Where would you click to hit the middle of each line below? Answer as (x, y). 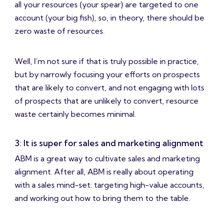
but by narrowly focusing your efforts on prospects (107, 75)
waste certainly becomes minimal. (75, 114)
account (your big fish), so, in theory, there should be (109, 18)
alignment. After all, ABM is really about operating (104, 172)
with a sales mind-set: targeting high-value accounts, (109, 185)
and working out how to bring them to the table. (102, 198)
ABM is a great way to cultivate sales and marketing (107, 159)
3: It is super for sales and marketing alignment (109, 143)
